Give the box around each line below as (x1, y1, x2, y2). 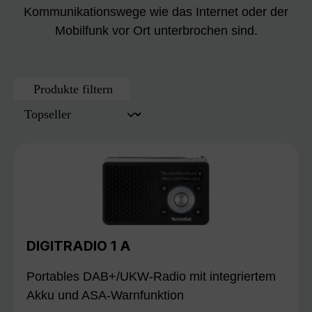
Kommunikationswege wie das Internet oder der (24, 5, 288, 19)
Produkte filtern (33, 81, 114, 96)
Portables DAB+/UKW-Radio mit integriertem (26, 270, 276, 284)
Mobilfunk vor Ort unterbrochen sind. (54, 24, 258, 38)
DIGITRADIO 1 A (26, 237, 131, 254)
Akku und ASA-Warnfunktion (26, 288, 184, 303)
